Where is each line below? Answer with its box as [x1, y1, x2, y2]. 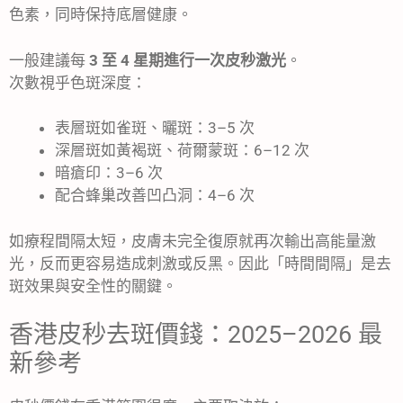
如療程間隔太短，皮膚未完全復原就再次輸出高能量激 [9, 231, 376, 250]
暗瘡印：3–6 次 [55, 164, 163, 183]
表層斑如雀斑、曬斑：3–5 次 [55, 119, 255, 138]
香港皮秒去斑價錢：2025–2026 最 [9, 320, 382, 350]
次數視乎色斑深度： [9, 73, 147, 92]
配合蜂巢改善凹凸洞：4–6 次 [55, 186, 255, 205]
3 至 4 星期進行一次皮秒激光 [89, 50, 286, 69]
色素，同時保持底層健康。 [9, 5, 193, 24]
